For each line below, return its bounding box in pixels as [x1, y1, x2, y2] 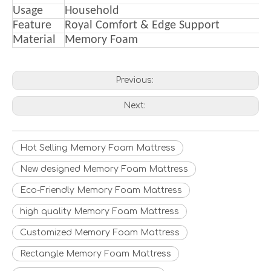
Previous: [115, 76, 156, 85]
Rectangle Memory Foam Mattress [20, 249, 171, 258]
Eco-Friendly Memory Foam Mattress [20, 186, 182, 195]
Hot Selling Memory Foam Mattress [20, 143, 175, 152]
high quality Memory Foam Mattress [20, 207, 179, 216]
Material [13, 34, 56, 46]
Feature [13, 19, 51, 31]
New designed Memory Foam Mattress [20, 165, 188, 174]
